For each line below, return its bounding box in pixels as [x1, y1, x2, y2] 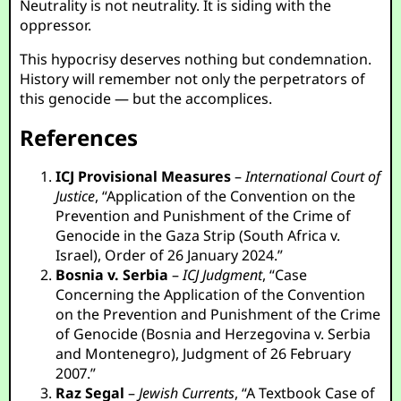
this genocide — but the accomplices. [20, 89, 273, 108]
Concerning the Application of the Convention [55, 285, 366, 304]
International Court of [245, 166, 381, 186]
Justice [55, 186, 96, 206]
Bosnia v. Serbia [55, 265, 169, 285]
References [20, 123, 139, 152]
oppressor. [20, 15, 92, 35]
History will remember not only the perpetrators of [20, 69, 366, 89]
